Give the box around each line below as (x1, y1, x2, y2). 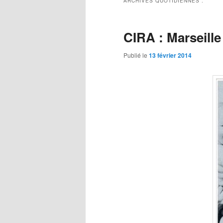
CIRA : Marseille (123, 28, 221, 47)
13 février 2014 (149, 51, 192, 60)
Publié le (123, 51, 149, 60)
